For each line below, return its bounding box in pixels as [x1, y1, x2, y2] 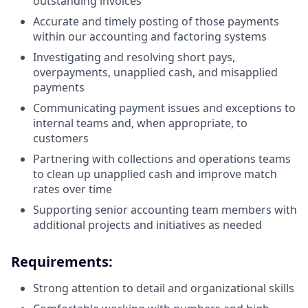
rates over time [33, 181, 112, 197]
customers [33, 130, 89, 146]
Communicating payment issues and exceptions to [33, 100, 296, 115]
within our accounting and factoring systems [33, 28, 267, 44]
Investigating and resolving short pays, [33, 49, 235, 65]
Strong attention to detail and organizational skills [33, 280, 294, 296]
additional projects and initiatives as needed [33, 217, 262, 232]
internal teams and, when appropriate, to [33, 115, 247, 131]
